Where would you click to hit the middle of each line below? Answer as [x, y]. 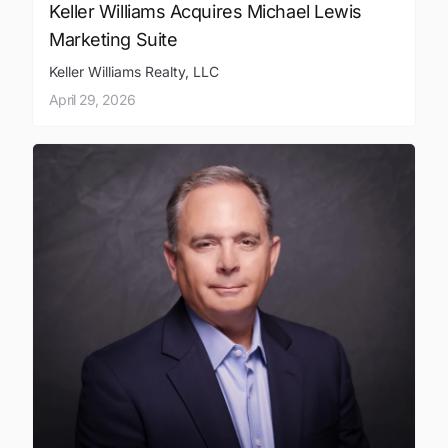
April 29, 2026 [92, 99]
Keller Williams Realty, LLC [134, 71]
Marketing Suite [113, 39]
